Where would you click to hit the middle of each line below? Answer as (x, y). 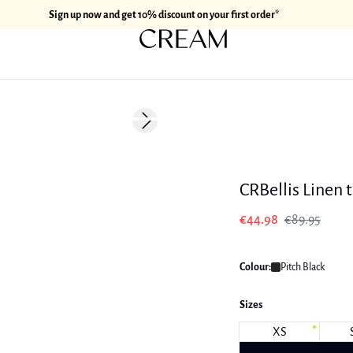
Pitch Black (303, 267)
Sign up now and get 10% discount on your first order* (164, 15)
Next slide (166, 127)
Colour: (255, 267)
